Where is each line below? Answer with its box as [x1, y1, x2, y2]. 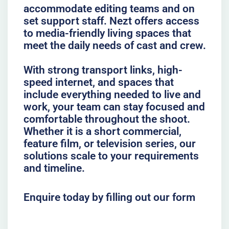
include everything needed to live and [23, 88, 201, 101]
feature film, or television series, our [23, 137, 196, 150]
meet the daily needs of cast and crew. [23, 39, 206, 52]
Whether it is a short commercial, [23, 125, 181, 138]
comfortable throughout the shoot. [23, 112, 190, 125]
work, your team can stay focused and [23, 100, 205, 113]
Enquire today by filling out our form [23, 191, 195, 204]
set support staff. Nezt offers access [23, 14, 199, 27]
